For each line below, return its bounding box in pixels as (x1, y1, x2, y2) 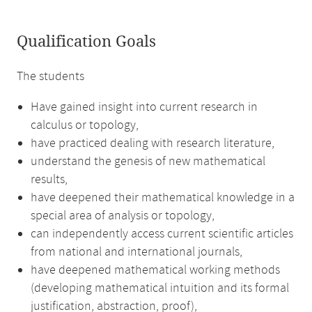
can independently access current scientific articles (31, 226, 293, 242)
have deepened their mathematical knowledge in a (31, 189, 295, 206)
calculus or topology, (31, 117, 139, 134)
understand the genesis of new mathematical (31, 153, 265, 170)
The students (17, 68, 84, 85)
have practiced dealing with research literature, (31, 135, 274, 152)
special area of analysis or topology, (31, 208, 214, 224)
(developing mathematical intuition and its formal (31, 280, 289, 297)
